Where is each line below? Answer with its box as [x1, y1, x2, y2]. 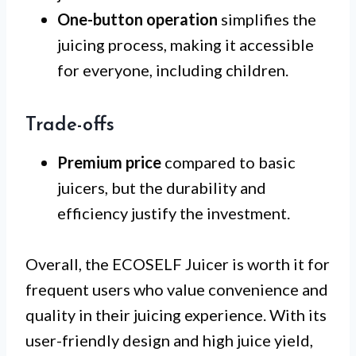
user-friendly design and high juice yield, [25, 331, 313, 350]
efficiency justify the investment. [57, 203, 290, 223]
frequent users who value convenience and [25, 280, 328, 300]
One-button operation [57, 10, 218, 29]
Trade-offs [25, 116, 114, 136]
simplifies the [218, 10, 316, 29]
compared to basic [161, 153, 296, 172]
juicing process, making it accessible [57, 35, 314, 55]
